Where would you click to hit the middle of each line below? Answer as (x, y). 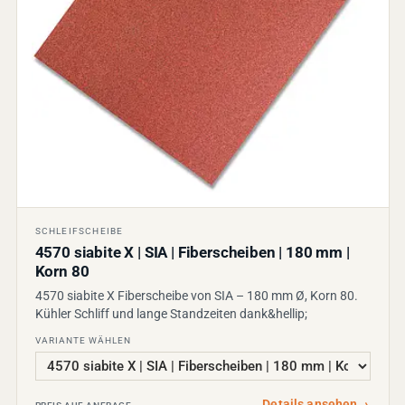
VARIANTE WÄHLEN (83, 340)
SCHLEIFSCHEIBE (79, 231)
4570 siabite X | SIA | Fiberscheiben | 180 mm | (192, 252)
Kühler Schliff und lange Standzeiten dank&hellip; (171, 313)
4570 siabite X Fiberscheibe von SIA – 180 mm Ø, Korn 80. (196, 295)
